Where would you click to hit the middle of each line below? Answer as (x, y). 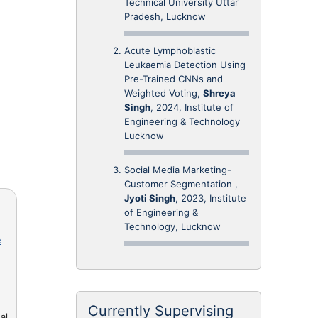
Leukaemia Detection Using (185, 65)
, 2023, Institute (211, 198)
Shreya (219, 93)
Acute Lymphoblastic (170, 50)
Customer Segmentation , (181, 184)
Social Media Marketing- (178, 170)
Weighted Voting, (164, 93)
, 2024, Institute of (192, 107)
